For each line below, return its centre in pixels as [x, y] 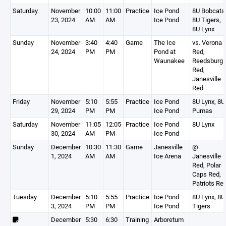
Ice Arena [167, 156]
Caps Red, [207, 174]
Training [137, 219]
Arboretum [169, 219]
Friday [21, 101]
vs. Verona [207, 42]
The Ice [165, 42]
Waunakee [169, 61]
